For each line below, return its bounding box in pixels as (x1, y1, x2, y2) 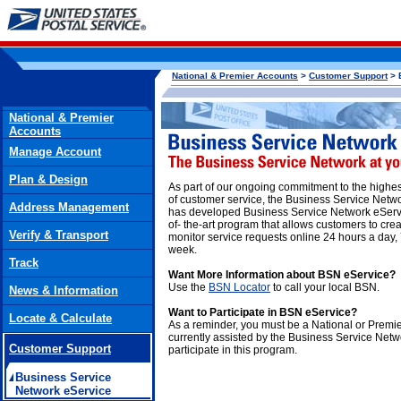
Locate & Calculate (9, 311, 112, 325)
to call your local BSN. (270, 281, 380, 294)
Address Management (9, 200, 129, 214)
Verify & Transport (9, 228, 108, 242)
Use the (168, 281, 209, 294)
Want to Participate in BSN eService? (168, 306, 357, 319)
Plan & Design (9, 173, 88, 186)
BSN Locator (209, 281, 270, 294)
